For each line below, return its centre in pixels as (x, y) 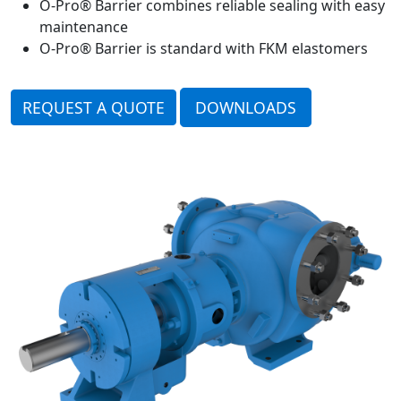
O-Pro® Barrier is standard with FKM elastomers (204, 48)
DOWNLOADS (246, 107)
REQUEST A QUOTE (94, 107)
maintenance (84, 26)
